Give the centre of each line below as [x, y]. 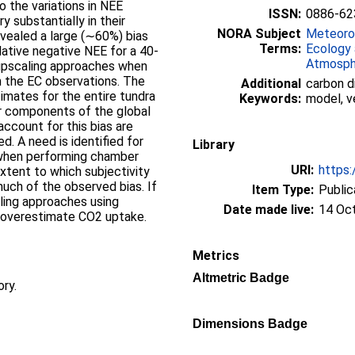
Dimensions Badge [250, 323]
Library [214, 144]
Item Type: [283, 189]
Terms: [280, 48]
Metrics [216, 255]
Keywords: [270, 98]
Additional [271, 83]
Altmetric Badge [241, 277]
